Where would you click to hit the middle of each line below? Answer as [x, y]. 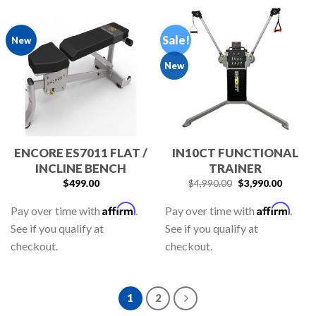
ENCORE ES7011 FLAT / [81, 153]
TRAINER [235, 169]
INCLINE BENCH [81, 169]
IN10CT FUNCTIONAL [235, 153]
